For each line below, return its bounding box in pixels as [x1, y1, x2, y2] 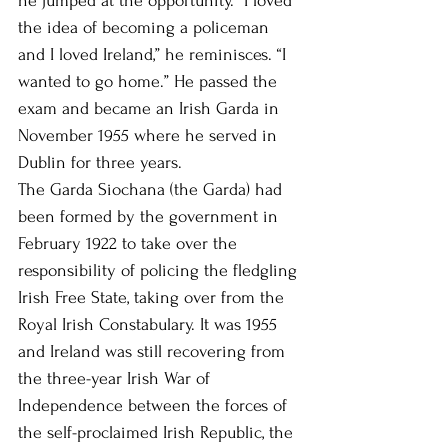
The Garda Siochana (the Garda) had [18, 179, 287, 199]
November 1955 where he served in [18, 125, 282, 145]
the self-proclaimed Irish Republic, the [18, 422, 298, 442]
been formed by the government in [18, 206, 283, 226]
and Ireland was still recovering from [18, 341, 290, 361]
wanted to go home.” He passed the [18, 71, 282, 91]
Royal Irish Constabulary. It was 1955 [18, 314, 282, 334]
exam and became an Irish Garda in [18, 98, 284, 118]
